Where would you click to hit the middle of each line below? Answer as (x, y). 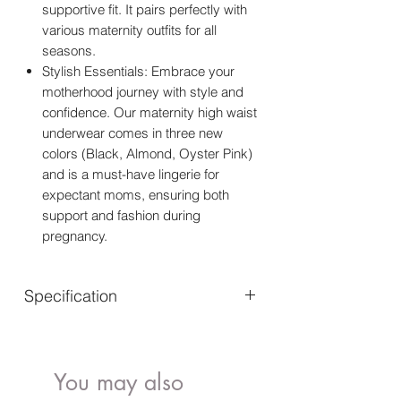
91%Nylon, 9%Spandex (163, 334)
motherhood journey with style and (143, 92)
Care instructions (76, 354)
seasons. (69, 51)
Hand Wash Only (177, 354)
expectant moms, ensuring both (136, 195)
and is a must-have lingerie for (131, 175)
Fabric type (59, 334)
